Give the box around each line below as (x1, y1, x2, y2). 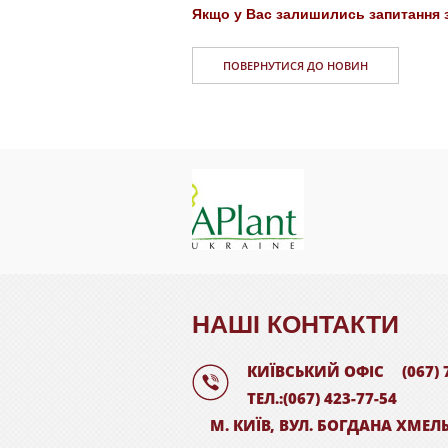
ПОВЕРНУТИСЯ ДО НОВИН (223, 58, 368, 73)
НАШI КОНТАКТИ (192, 310, 399, 338)
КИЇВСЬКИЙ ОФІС (247, 361, 384, 381)
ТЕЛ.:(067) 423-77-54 (247, 388, 397, 408)
